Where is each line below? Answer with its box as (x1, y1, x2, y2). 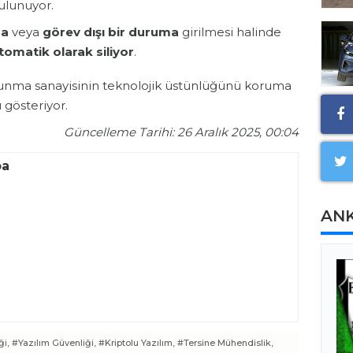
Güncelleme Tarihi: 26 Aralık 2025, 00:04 (64, 124, 299, 140)
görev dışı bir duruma (43, 24, 179, 40)
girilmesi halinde (179, 24, 281, 40)
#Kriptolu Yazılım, (98, 337, 175, 349)
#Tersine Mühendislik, (177, 337, 273, 349)
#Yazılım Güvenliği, (12, 337, 96, 349)
